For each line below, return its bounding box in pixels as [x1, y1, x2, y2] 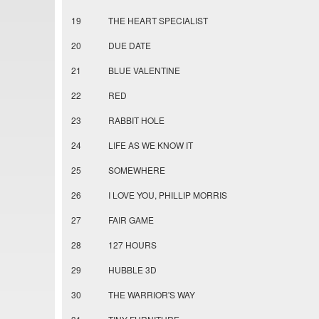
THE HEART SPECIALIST [108, 14, 208, 27]
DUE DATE [108, 39, 151, 52]
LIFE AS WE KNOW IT [108, 139, 193, 152]
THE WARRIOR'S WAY [108, 288, 195, 301]
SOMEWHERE [108, 164, 165, 177]
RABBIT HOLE [108, 114, 164, 127]
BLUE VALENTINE [108, 64, 180, 77]
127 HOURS [108, 239, 157, 251]
